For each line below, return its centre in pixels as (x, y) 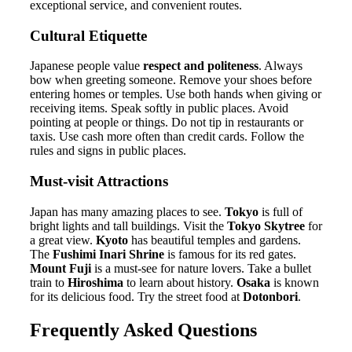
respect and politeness (201, 66)
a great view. (63, 240)
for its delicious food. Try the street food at (136, 296)
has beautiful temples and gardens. (214, 240)
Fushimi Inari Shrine (108, 254)
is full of (280, 211)
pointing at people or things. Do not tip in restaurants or (167, 123)
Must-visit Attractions (99, 181)
